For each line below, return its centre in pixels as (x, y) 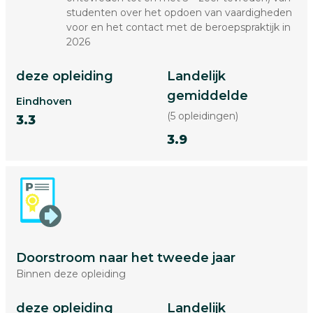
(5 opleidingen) (203, 116)
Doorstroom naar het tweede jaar (126, 258)
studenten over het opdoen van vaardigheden (179, 13)
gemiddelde (208, 96)
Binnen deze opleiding (71, 274)
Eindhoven (44, 101)
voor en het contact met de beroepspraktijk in (178, 27)
